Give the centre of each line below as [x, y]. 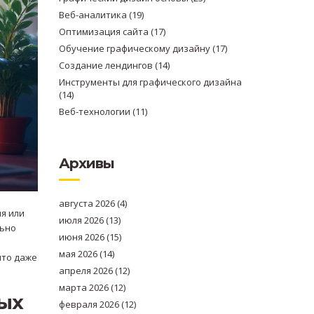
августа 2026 [88, 203]
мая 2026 [79, 254]
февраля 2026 [90, 304]
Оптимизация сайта [104, 32]
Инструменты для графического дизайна [150, 82]
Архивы [86, 163]
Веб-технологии [95, 111]
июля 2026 [82, 220]
